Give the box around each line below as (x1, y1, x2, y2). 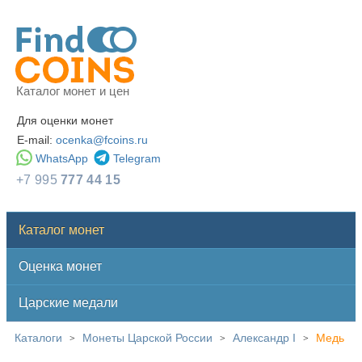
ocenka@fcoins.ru (56, 133, 148, 146)
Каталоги (15, 331, 62, 344)
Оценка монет (19, 259, 102, 273)
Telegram (113, 152, 161, 165)
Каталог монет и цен (16, 84, 129, 98)
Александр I (233, 331, 296, 344)
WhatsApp (36, 152, 88, 165)
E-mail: (17, 133, 56, 146)
